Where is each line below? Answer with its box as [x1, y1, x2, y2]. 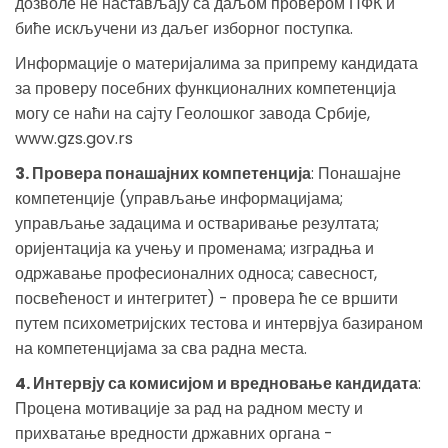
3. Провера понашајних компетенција [15, 161, 311, 185]
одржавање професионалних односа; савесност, [15, 261, 377, 285]
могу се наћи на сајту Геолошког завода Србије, [15, 101, 370, 125]
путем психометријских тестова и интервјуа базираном [15, 311, 423, 335]
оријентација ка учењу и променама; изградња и [15, 236, 374, 260]
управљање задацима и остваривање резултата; [15, 211, 379, 235]
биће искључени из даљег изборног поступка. [15, 16, 353, 40]
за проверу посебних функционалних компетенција [15, 76, 396, 100]
